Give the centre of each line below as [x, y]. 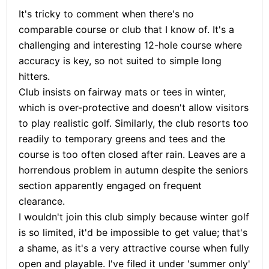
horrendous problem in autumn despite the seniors [133, 170]
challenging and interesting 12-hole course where [130, 45]
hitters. [34, 76]
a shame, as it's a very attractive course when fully [134, 248]
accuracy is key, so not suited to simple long [120, 60]
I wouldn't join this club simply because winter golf [134, 216]
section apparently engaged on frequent [110, 185]
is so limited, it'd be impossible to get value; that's [133, 232]
